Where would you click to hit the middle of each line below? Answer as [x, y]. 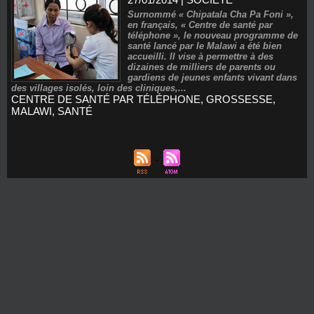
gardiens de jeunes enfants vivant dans [213, 77]
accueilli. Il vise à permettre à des [201, 56]
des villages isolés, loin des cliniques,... [99, 88]
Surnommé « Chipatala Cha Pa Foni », [211, 14]
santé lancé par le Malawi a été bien [205, 46]
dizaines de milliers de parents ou [202, 67]
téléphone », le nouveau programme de [213, 35]
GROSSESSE [239, 99]
